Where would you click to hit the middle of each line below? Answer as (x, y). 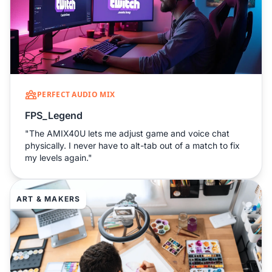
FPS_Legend (54, 115)
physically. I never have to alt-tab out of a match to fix (132, 145)
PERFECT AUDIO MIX (76, 94)
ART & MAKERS (49, 199)
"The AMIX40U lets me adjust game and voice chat (127, 133)
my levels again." (59, 157)
